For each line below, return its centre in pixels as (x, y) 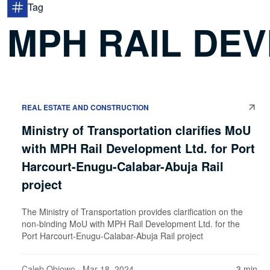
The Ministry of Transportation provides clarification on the (132, 211)
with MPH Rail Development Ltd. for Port (138, 148)
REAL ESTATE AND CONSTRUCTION (85, 107)
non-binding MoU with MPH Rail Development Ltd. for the (131, 223)
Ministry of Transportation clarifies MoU (136, 130)
